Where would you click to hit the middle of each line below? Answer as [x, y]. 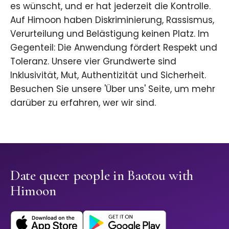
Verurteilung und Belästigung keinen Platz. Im [110, 34]
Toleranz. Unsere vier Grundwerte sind [93, 62]
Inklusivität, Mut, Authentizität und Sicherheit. [108, 75]
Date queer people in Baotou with [102, 176]
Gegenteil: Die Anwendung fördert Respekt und [114, 48]
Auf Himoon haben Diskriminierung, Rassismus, [112, 20]
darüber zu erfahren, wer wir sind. [83, 103]
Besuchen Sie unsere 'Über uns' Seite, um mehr [113, 89]
